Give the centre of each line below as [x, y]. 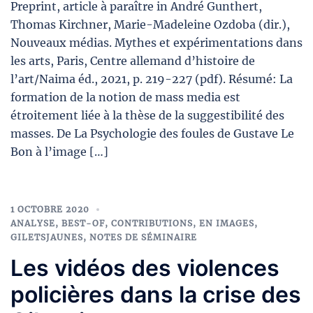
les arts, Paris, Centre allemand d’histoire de [133, 60]
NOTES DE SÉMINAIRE [143, 237]
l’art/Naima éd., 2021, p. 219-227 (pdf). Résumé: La [152, 79]
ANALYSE [33, 223]
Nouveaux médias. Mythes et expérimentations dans [156, 42]
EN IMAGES [227, 223]
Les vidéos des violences [145, 268]
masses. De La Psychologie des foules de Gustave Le [152, 133]
